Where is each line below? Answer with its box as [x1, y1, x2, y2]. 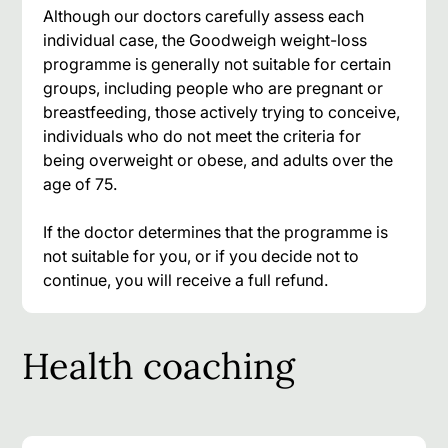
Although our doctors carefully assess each [43, 5, 365, 26]
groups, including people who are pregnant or [43, 77, 384, 98]
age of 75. [43, 173, 118, 194]
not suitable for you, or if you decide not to [43, 245, 360, 266]
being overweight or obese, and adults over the [43, 149, 394, 170]
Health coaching [22, 342, 296, 389]
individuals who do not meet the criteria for [43, 125, 362, 146]
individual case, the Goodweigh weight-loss [43, 29, 368, 50]
